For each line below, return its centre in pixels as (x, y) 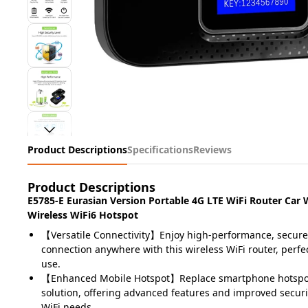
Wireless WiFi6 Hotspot (83, 215)
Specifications (160, 150)
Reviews (212, 150)
